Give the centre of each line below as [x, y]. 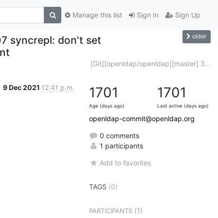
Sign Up [187, 15]
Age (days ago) [107, 106]
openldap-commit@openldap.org [142, 118]
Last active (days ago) [183, 106]
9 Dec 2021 [22, 87]
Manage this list [96, 15]
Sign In [147, 15]
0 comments [118, 135]
